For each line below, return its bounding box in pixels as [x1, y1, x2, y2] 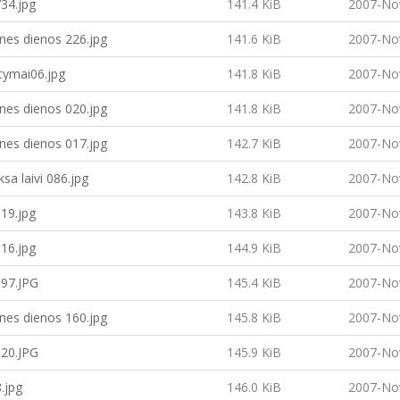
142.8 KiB [227, 170, 281, 187]
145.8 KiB [227, 309, 281, 326]
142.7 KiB [227, 135, 281, 152]
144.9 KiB [227, 239, 281, 256]
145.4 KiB [227, 274, 281, 291]
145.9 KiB [227, 344, 281, 361]
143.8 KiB [227, 204, 281, 221]
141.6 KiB [227, 30, 281, 47]
